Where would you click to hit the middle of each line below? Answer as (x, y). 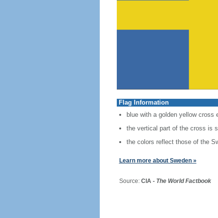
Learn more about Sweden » (158, 161)
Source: (126, 181)
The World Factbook (183, 181)
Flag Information (144, 102)
